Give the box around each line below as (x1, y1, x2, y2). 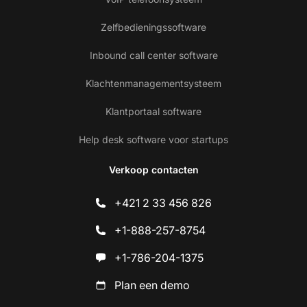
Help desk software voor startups (79, 133, 228, 145)
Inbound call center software (89, 49, 218, 61)
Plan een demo (114, 278, 190, 292)
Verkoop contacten (108, 163, 199, 175)
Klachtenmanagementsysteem (86, 77, 221, 89)
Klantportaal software (106, 105, 201, 117)
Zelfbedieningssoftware (101, 21, 206, 33)
